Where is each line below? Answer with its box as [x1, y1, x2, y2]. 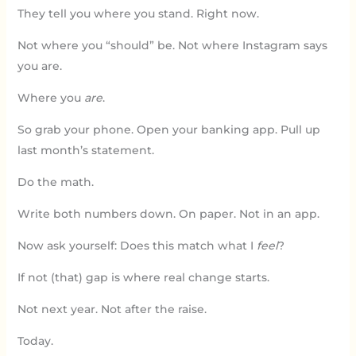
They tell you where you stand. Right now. [17, 6, 259, 21]
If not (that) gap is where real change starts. [17, 269, 269, 284]
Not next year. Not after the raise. [17, 301, 207, 316]
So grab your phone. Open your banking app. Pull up [17, 122, 320, 137]
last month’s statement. [17, 142, 154, 157]
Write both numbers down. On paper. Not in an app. [17, 206, 319, 221]
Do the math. [17, 174, 94, 189]
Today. [17, 333, 53, 348]
